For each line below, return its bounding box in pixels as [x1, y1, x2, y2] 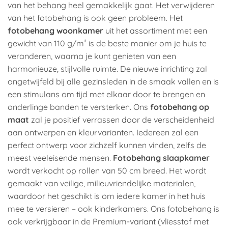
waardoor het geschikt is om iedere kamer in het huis [8, 191, 206, 202]
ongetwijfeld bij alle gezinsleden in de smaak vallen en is [8, 76, 219, 87]
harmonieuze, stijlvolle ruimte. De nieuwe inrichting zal [8, 64, 207, 74]
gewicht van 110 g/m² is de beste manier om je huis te [8, 38, 207, 49]
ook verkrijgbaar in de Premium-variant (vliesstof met [8, 216, 209, 227]
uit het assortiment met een [103, 25, 207, 36]
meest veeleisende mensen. [8, 153, 113, 163]
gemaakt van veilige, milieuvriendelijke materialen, [8, 178, 195, 189]
